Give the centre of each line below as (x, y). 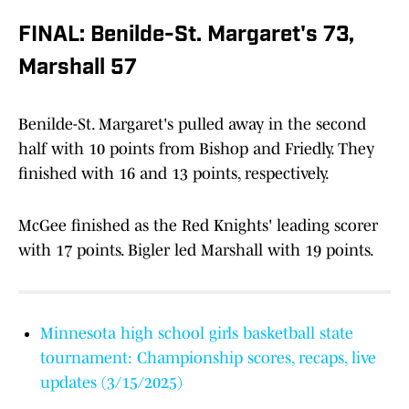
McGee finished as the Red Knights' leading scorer (198, 226)
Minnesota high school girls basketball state (197, 334)
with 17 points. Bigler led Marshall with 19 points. (196, 251)
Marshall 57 (78, 69)
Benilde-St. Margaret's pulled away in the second (192, 125)
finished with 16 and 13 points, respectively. (174, 174)
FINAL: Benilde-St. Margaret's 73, (186, 36)
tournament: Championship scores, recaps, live (208, 358)
